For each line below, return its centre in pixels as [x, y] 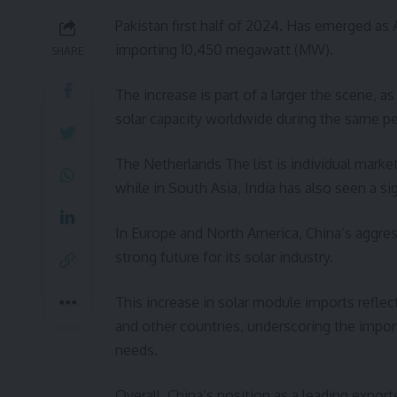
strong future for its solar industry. [224, 257]
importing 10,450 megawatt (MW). [224, 50]
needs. [136, 350]
